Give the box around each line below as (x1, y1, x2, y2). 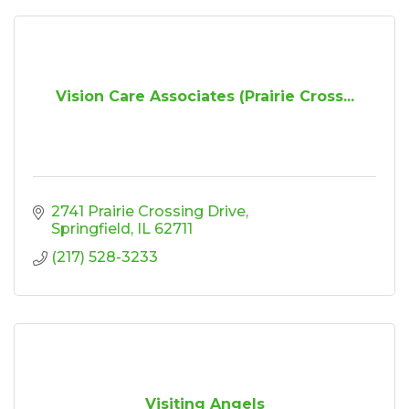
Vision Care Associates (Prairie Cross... (55, 87, 354, 105)
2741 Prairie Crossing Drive (51, 202, 246, 220)
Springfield (51, 219, 131, 237)
